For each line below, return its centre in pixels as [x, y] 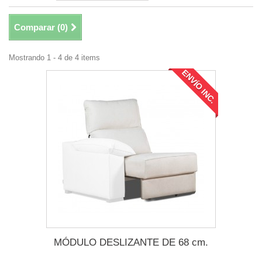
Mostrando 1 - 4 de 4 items [54, 57]
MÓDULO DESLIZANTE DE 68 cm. [131, 242]
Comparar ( [37, 27]
